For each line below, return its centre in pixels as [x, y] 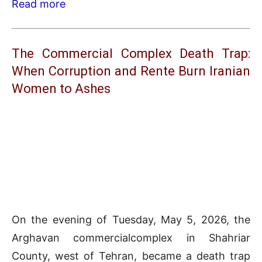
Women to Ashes [61, 89]
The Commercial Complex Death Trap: [131, 54]
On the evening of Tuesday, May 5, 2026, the [131, 220]
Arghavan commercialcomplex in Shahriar [131, 238]
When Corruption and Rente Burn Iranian [131, 71]
